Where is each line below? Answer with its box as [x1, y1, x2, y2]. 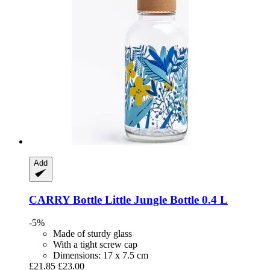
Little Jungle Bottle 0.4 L [102, 193, 228, 206]
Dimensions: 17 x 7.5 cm [53, 250, 148, 261]
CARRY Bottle [29, 193, 102, 206]
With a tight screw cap [53, 239, 137, 250]
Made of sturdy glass [53, 228, 132, 239]
